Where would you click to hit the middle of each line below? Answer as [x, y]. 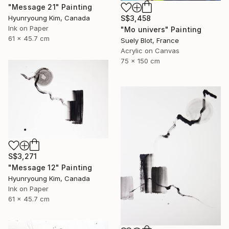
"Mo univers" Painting [161, 29]
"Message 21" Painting [50, 7]
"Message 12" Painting [50, 167]
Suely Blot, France [150, 40]
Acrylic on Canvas [150, 50]
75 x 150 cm [140, 61]
